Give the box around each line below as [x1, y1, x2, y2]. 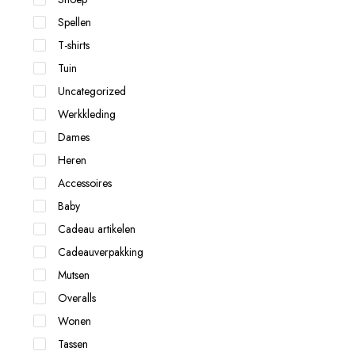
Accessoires [58, 175, 112, 191]
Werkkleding [58, 106, 116, 122]
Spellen [58, 14, 91, 30]
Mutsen [58, 267, 90, 283]
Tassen [58, 336, 88, 352]
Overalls [58, 290, 96, 306]
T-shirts [58, 37, 90, 53]
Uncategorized [58, 83, 126, 99]
